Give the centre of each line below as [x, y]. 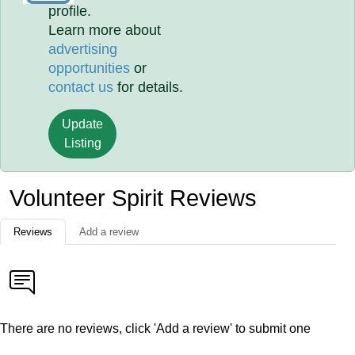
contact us [81, 87]
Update [83, 124]
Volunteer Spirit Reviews [133, 198]
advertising [83, 49]
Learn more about [105, 30]
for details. [149, 87]
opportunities [90, 68]
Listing [82, 143]
